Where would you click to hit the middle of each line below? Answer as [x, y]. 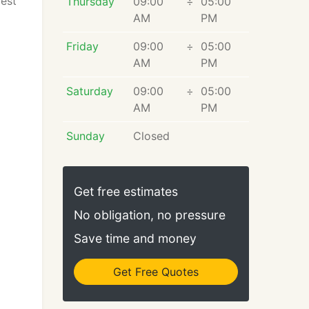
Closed [151, 136]
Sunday [85, 136]
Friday [82, 46]
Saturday [89, 91]
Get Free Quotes [156, 272]
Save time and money [135, 238]
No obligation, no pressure [150, 215]
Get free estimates [126, 191]
